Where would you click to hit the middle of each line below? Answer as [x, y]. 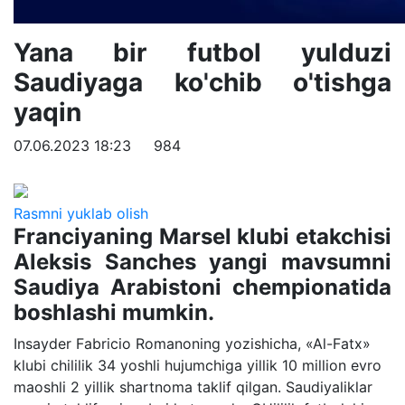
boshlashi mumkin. [114, 312]
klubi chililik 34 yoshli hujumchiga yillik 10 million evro [198, 365]
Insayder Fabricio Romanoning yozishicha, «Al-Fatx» [192, 343]
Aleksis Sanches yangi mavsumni [202, 261]
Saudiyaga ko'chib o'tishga [202, 82]
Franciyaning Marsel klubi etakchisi [202, 236]
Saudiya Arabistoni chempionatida [202, 287]
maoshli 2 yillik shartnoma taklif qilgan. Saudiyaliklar [193, 386]
